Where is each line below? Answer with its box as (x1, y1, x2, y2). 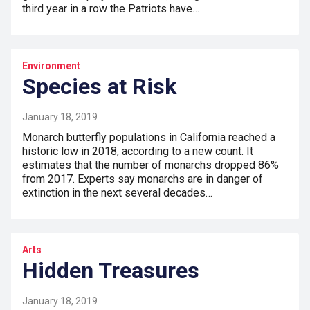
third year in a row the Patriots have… (22, 1, 199, 15)
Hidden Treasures (22, 257, 199, 284)
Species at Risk (22, 73, 176, 100)
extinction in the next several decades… (22, 185, 212, 199)
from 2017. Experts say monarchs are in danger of (22, 172, 263, 185)
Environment (22, 60, 80, 71)
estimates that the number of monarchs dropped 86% (22, 158, 279, 172)
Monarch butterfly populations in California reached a (22, 130, 275, 144)
